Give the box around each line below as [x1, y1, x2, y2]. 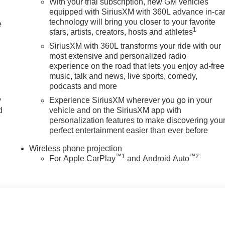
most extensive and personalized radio [49, 51, 187, 60]
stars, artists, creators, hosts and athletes [49, 27, 193, 36]
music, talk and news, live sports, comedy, [49, 71, 198, 80]
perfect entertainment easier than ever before [49, 126, 208, 135]
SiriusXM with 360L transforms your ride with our [49, 41, 221, 50]
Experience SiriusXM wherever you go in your [49, 95, 212, 104]
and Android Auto [125, 154, 190, 163]
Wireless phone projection [29, 144, 123, 153]
